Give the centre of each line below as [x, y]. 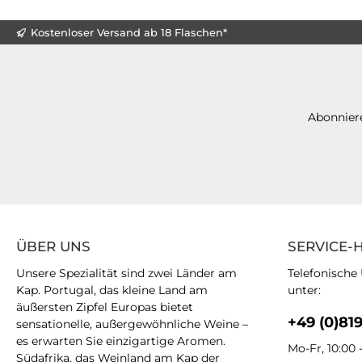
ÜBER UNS [53, 246]
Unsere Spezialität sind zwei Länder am [126, 273]
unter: [304, 290]
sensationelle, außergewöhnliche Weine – [132, 324]
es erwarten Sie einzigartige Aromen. [121, 341]
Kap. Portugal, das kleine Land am [112, 290]
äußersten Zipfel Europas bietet [105, 307]
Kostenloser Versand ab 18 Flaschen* [129, 32]
